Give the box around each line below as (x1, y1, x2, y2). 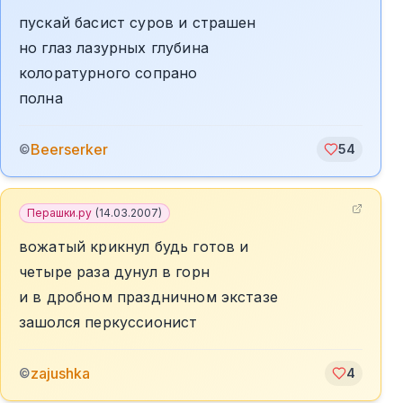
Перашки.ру (27, 206, 92, 219)
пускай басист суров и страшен (19, 13, 256, 31)
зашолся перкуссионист (19, 313, 198, 331)
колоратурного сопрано (19, 64, 198, 82)
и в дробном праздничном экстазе (19, 288, 278, 306)
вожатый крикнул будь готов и (19, 237, 249, 255)
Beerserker (31, 140, 108, 158)
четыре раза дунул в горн (19, 263, 210, 281)
